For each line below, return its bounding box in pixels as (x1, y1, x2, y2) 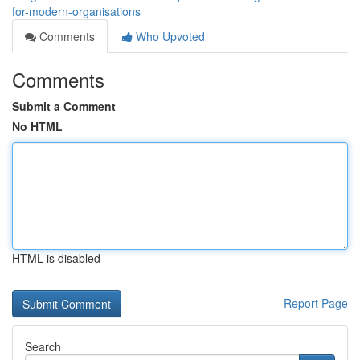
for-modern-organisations (12, 3, 141, 19)
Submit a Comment (12, 98, 116, 114)
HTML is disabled (12, 250, 100, 266)
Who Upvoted (133, 28, 205, 44)
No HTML (12, 118, 63, 134)
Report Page (284, 295, 348, 311)
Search (25, 338, 61, 354)
